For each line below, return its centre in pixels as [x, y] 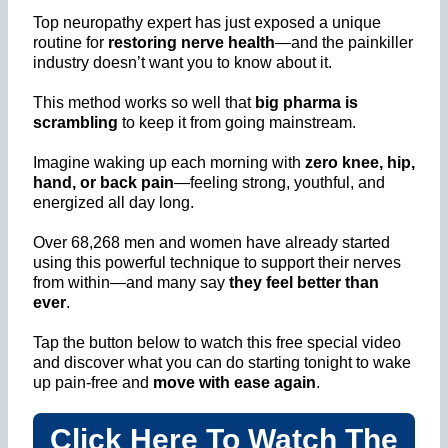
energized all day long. [113, 202]
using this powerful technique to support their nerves [217, 262]
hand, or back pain [103, 182]
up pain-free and [93, 382]
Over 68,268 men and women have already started [211, 242]
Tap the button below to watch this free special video [217, 342]
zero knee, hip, [360, 162]
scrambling [75, 122]
